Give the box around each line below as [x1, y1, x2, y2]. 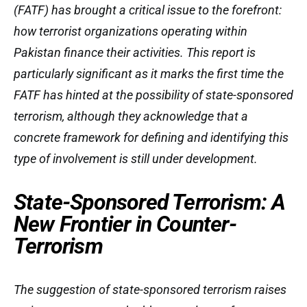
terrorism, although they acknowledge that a [14, 109, 248, 123]
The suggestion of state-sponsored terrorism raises [14, 282, 286, 297]
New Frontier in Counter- [14, 211, 236, 237]
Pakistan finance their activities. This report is [14, 45, 256, 60]
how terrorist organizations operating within [14, 24, 247, 38]
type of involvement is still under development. [14, 151, 258, 166]
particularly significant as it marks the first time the [14, 66, 284, 81]
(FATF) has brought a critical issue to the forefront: [14, 3, 282, 17]
